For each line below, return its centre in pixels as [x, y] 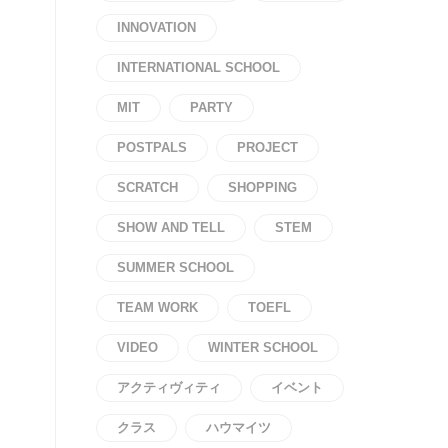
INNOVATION [156, 27]
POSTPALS [152, 147]
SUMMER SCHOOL [175, 267]
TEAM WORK [157, 307]
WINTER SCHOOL [263, 347]
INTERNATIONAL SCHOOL [198, 67]
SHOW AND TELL [171, 227]
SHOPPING [262, 187]
